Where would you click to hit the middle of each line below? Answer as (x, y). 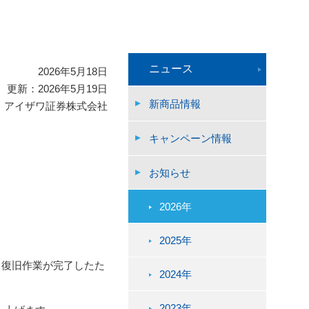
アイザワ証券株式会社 (56, 106)
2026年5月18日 (73, 71)
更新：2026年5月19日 (57, 89)
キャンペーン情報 (190, 138)
